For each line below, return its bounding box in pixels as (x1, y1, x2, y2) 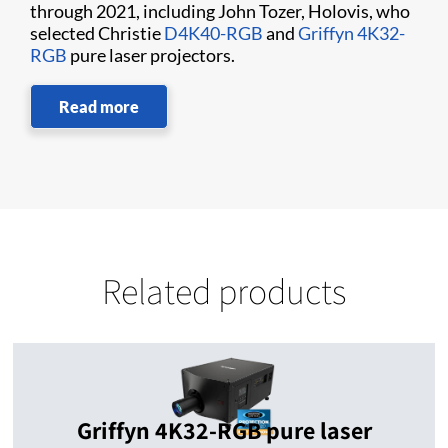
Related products (102, 267, 346, 314)
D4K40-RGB (164, 22, 263, 44)
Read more (59, 97, 139, 116)
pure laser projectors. (67, 44, 235, 66)
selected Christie (30, 22, 164, 44)
